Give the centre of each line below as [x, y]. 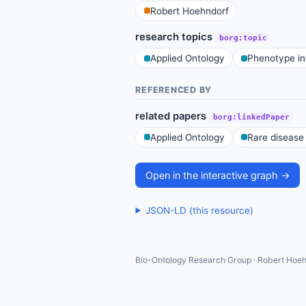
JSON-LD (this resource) [199, 210]
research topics [176, 37]
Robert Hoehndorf [189, 11]
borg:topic [243, 38]
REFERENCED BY [174, 89]
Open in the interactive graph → [218, 176]
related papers [172, 116]
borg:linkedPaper [251, 117]
